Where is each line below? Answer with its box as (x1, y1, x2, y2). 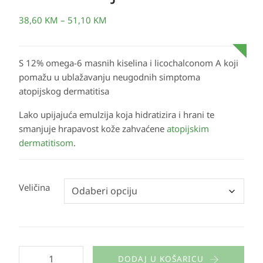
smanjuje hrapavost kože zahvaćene (19, 123, 167, 134)
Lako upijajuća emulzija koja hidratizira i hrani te (19, 109, 214, 120)
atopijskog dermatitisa (19, 85, 109, 97)
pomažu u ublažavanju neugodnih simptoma (19, 71, 200, 83)
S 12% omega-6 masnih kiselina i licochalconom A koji (19, 57, 238, 69)
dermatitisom (19, 137, 73, 149)
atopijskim (167, 123, 209, 134)
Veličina (19, 181, 50, 193)
